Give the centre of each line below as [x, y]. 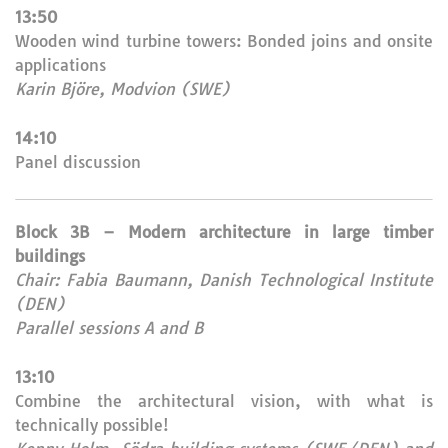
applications [60, 65]
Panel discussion [78, 162]
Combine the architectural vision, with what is [224, 401]
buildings [50, 256]
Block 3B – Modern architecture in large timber [224, 232]
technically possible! [92, 425]
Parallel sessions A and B [109, 328]
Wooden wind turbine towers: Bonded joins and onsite [224, 41]
